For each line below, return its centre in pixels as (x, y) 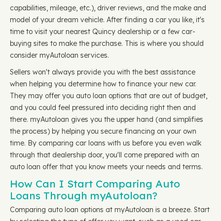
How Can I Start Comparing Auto (95, 184)
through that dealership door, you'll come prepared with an (105, 155)
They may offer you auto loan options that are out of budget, (109, 96)
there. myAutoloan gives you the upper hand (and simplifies (107, 119)
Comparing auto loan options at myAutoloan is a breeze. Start (110, 210)
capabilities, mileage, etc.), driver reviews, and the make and (108, 8)
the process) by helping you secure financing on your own (103, 131)
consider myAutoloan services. (59, 55)
